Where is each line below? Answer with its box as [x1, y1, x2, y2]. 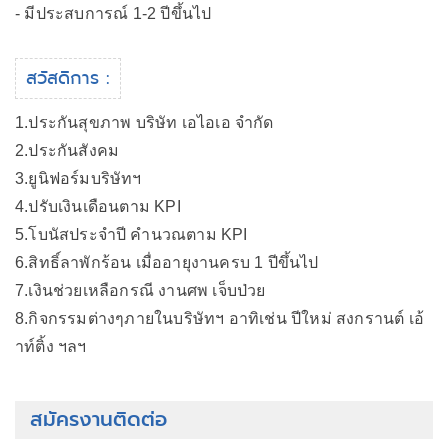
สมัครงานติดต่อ [30, 405, 167, 434]
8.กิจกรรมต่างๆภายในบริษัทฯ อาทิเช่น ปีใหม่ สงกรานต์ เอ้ [15, 310, 424, 327]
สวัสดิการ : [26, 65, 110, 91]
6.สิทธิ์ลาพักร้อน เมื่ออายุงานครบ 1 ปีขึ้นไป [15, 254, 319, 271]
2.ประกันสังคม [15, 142, 120, 159]
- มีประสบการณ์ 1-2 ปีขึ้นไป [15, 5, 212, 22]
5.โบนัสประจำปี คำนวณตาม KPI [15, 226, 248, 243]
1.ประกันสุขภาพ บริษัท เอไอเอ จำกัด [15, 114, 274, 131]
